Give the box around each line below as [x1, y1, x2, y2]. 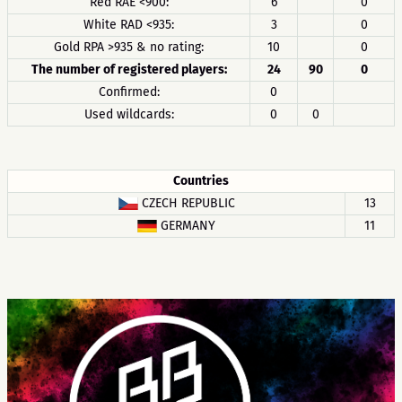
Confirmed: [98, 84, 160, 100]
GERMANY [157, 218, 215, 233]
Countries [173, 173, 229, 188]
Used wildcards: [83, 107, 174, 122]
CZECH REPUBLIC [137, 196, 235, 211]
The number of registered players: [31, 62, 227, 77]
